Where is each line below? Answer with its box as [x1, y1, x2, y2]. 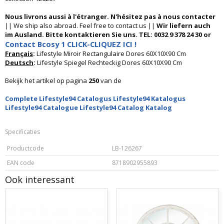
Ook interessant [5, 173, 74, 185]
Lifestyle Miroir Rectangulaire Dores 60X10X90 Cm [36, 49, 186, 58]
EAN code [7, 158, 34, 167]
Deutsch [5, 58, 33, 67]
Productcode [7, 144, 44, 152]
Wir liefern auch [156, 21, 210, 30]
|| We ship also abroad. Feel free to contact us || [5, 21, 156, 30]
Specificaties [5, 127, 40, 136]
